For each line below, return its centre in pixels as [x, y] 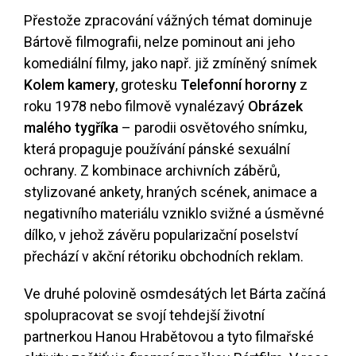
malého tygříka [71, 128]
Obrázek [275, 106]
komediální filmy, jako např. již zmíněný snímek [170, 64]
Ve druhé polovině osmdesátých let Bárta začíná [175, 294]
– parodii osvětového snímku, [213, 128]
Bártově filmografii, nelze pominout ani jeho [159, 42]
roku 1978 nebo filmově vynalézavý [136, 106]
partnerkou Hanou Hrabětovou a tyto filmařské [169, 337]
